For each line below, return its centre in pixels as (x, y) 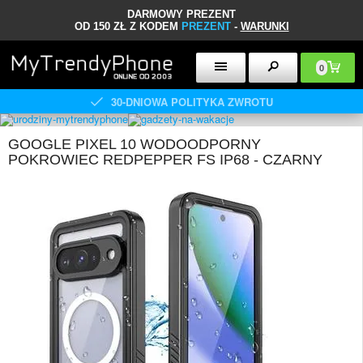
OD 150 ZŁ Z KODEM (128, 26)
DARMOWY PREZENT (181, 14)
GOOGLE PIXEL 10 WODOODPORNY (135, 144)
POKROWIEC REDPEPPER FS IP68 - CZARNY (165, 160)
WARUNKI (265, 26)
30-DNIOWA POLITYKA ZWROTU (192, 101)
